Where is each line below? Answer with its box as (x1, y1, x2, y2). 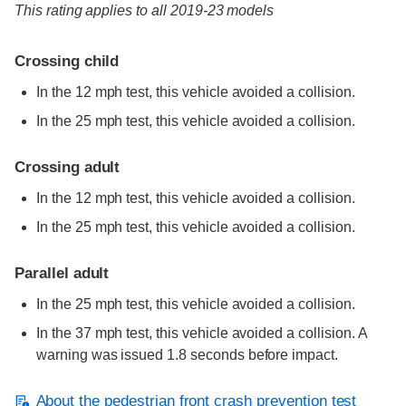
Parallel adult (14, 265, 110, 283)
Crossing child (14, 53, 120, 71)
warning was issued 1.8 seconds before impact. (36, 347, 338, 363)
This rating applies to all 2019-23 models (14, 3, 275, 19)
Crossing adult (14, 159, 121, 177)
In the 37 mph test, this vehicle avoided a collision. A (36, 325, 367, 342)
